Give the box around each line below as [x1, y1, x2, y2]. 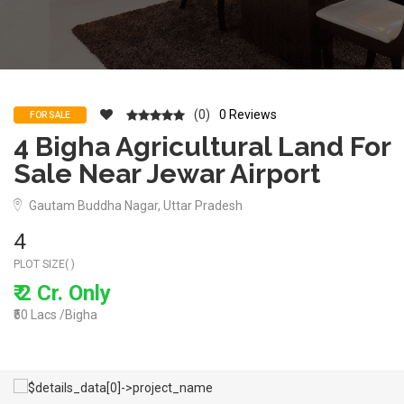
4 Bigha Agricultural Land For [14, 131, 390, 162]
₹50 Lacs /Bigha [14, 308, 97, 322]
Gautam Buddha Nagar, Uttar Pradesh [26, 198, 243, 213]
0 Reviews [219, 107, 277, 122]
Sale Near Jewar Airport [14, 158, 320, 189]
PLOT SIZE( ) [14, 258, 75, 271]
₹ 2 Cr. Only [14, 280, 111, 306]
